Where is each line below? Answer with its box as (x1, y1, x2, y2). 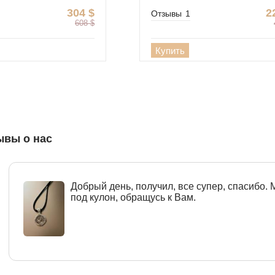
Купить (155, 45, 185, 56)
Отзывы (151, 8, 182, 18)
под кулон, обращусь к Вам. (71, 192, 196, 203)
